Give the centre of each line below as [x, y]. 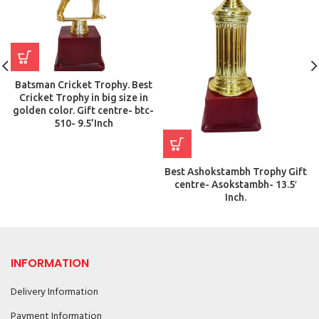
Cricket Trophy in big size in [83, 97]
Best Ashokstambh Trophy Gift [236, 171]
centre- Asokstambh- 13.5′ [236, 184]
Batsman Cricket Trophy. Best [83, 84]
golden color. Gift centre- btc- [83, 110]
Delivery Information [54, 292]
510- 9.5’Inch [83, 123]
